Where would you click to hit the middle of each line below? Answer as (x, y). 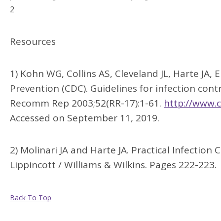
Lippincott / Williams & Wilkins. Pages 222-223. (113, 165)
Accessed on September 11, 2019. (85, 118)
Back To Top (31, 198)
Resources (33, 42)
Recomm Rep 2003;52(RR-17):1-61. (87, 103)
